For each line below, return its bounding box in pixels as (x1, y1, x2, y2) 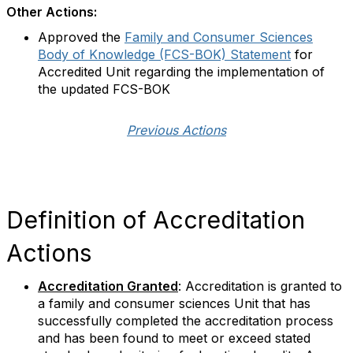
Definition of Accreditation (6, 206, 305, 234)
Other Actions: (6, 4, 97, 20)
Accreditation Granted (38, 278, 178, 294)
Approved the (38, 29, 124, 45)
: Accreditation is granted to (178, 278, 342, 294)
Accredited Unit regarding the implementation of (38, 64, 325, 80)
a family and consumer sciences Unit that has (38, 295, 310, 311)
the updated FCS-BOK (38, 81, 170, 97)
